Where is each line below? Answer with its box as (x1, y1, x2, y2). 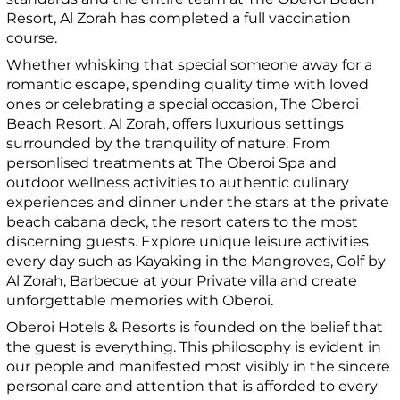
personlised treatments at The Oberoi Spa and (6, 154, 337, 171)
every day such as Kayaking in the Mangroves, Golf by (6, 253, 387, 270)
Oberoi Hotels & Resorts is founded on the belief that (6, 319, 384, 336)
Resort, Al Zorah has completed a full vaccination (6, 10, 352, 27)
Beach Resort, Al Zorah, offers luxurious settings (6, 115, 345, 132)
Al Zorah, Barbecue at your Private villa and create (6, 272, 358, 289)
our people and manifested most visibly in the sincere (6, 358, 391, 375)
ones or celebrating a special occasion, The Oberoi (6, 96, 360, 112)
